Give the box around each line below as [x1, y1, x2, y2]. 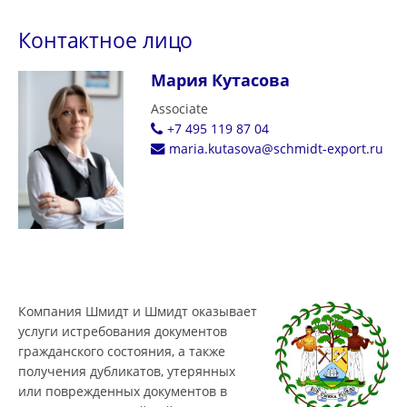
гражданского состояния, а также [18, 342, 225, 360]
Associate [150, 100, 208, 117]
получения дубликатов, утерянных [18, 362, 235, 380]
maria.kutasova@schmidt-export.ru [168, 140, 383, 157]
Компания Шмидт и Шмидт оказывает [18, 302, 257, 320]
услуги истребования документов [18, 322, 227, 340]
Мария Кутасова [150, 69, 290, 91]
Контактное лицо [18, 25, 194, 55]
